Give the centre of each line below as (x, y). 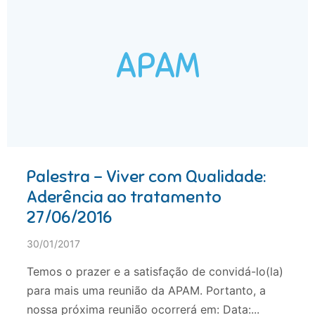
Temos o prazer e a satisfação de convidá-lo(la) (155, 271)
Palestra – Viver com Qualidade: (146, 176)
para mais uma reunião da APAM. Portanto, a (146, 290)
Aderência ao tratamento (124, 197)
